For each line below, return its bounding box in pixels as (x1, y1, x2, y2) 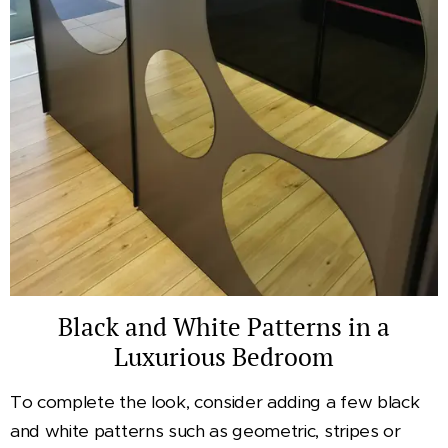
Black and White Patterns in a (58, 310, 390, 344)
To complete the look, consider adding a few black (10, 391, 420, 414)
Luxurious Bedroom (114, 340, 334, 374)
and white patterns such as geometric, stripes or (10, 420, 401, 443)
